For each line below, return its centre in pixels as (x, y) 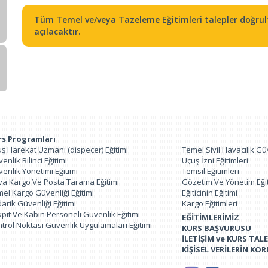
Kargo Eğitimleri (210, 203)
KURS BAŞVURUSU (217, 228)
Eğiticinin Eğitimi (210, 193)
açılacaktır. (57, 31)
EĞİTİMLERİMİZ (211, 217)
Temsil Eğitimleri (211, 171)
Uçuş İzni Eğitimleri (215, 160)
